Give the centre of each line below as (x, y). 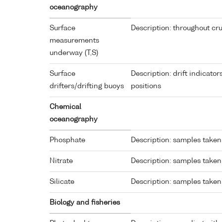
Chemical (65, 107)
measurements (74, 41)
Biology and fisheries (85, 203)
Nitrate (61, 161)
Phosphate (67, 140)
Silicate (62, 182)
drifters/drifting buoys (87, 86)
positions (146, 86)
